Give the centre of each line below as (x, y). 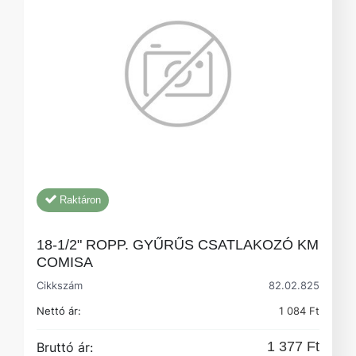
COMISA (65, 263)
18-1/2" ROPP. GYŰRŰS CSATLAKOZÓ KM (178, 245)
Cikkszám (63, 286)
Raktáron (80, 200)
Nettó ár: (59, 311)
